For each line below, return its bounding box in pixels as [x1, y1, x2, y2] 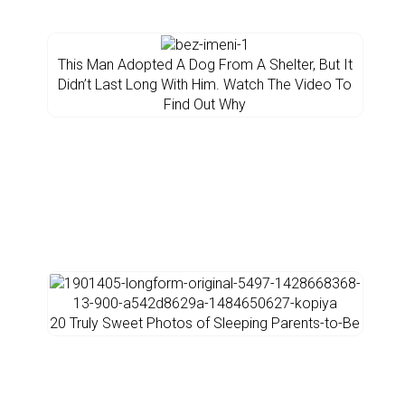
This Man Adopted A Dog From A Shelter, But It [57, 56, 353, 73]
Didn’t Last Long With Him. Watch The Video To [58, 76, 352, 93]
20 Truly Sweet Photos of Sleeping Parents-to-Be [50, 315, 360, 332]
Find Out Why [164, 96, 246, 113]
